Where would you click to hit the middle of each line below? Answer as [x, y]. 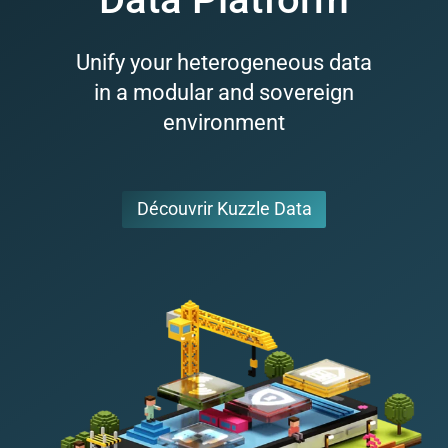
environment [224, 123]
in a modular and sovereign [224, 93]
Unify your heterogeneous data [224, 63]
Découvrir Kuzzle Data [224, 209]
